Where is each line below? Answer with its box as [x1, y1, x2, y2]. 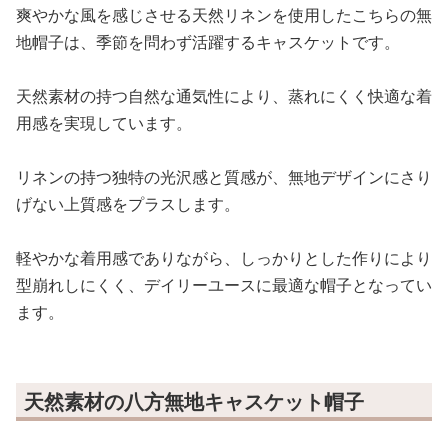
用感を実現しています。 [16, 112, 192, 135]
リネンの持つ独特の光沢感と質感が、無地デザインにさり [16, 166, 432, 189]
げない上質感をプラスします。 [16, 193, 240, 216]
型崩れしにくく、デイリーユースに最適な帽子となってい [16, 274, 432, 297]
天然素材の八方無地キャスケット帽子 [24, 388, 364, 416]
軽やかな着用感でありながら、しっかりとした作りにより [16, 247, 432, 270]
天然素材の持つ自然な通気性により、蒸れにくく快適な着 [16, 85, 432, 108]
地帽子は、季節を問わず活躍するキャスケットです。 [16, 31, 400, 54]
